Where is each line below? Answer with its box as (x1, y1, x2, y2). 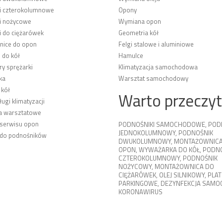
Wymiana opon (118, 16, 161, 26)
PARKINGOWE (118, 178, 158, 188)
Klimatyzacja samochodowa (118, 62, 198, 72)
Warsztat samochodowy (118, 73, 188, 83)
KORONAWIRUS (118, 187, 163, 197)
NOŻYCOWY (118, 162, 152, 171)
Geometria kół (118, 28, 159, 38)
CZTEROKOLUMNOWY (118, 153, 180, 163)
